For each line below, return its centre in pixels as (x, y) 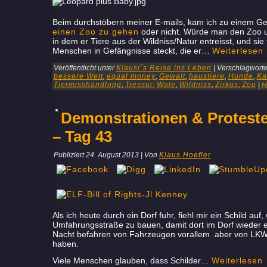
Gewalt (172, 76)
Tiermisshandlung (87, 85)
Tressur (139, 85)
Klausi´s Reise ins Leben (164, 68)
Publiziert (69, 155)
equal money (131, 76)
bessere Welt (78, 76)
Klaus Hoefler (185, 155)
